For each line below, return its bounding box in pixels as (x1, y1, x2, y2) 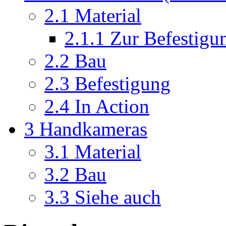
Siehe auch (75, 186, 161, 208)
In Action (75, 95, 149, 117)
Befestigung (75, 72, 171, 94)
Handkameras (39, 118, 147, 140)
